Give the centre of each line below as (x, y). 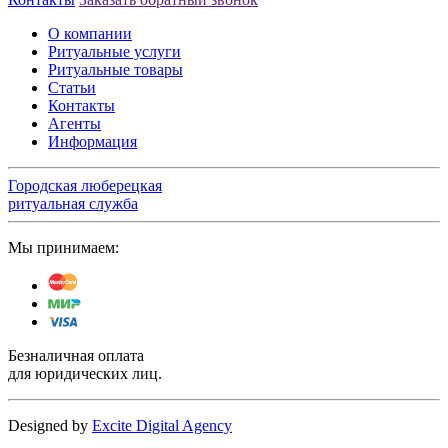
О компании (90, 33)
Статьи (72, 87)
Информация (92, 141)
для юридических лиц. (85, 373)
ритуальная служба (73, 203)
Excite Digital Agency (162, 425)
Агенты (74, 123)
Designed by (50, 425)
